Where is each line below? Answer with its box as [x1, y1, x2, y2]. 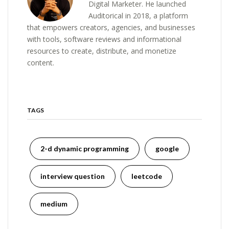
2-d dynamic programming [40, 144, 129, 153]
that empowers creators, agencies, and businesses [27, 22, 196, 32]
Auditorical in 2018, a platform [88, 10, 189, 20]
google [155, 144, 179, 153]
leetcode [131, 172, 163, 181]
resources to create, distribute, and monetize [27, 45, 177, 56]
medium [40, 199, 68, 209]
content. [27, 57, 55, 67]
